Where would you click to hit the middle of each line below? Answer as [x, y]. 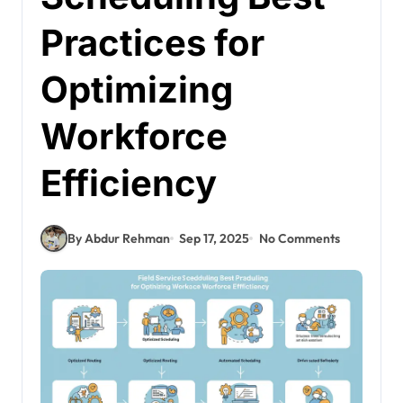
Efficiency [129, 184]
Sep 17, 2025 [215, 238]
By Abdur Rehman [119, 238]
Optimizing [137, 90]
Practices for [152, 43]
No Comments [299, 238]
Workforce [134, 137]
